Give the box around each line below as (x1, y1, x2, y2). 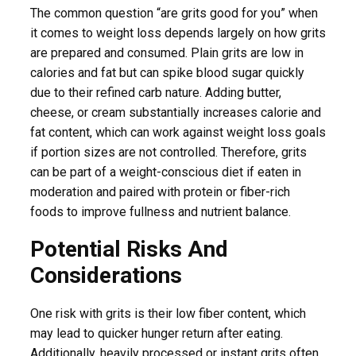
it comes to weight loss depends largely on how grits (30, 25, 326, 41)
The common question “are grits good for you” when (30, 5, 318, 21)
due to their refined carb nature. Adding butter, (30, 84, 281, 100)
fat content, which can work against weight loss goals (30, 124, 326, 140)
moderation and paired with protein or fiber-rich (30, 184, 290, 199)
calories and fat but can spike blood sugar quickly (30, 64, 304, 80)
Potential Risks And (30, 236, 228, 263)
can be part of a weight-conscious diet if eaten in (30, 164, 301, 180)
